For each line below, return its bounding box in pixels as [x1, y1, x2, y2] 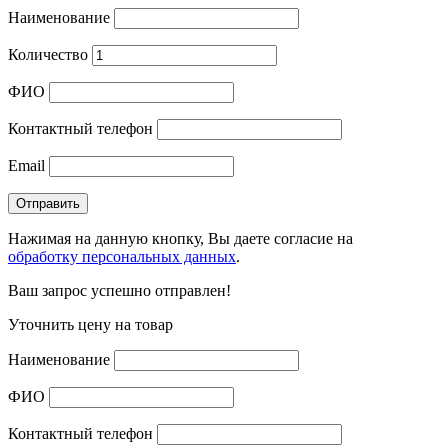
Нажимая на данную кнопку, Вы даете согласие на [8, 229, 353, 247]
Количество [8, 45, 88, 63]
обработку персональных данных [8, 247, 236, 265]
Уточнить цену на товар [8, 315, 173, 333]
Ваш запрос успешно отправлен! [8, 281, 231, 299]
